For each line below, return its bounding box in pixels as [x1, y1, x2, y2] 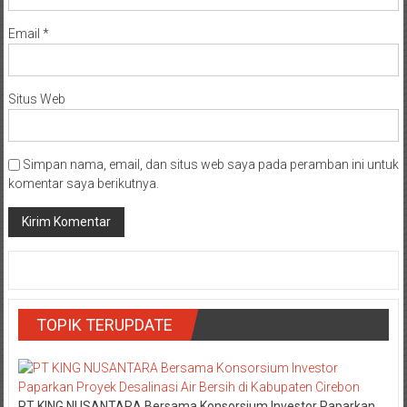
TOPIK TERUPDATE [35, 314, 173, 334]
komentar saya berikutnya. [7, 175, 159, 191]
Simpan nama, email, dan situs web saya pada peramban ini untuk [22, 156, 399, 172]
